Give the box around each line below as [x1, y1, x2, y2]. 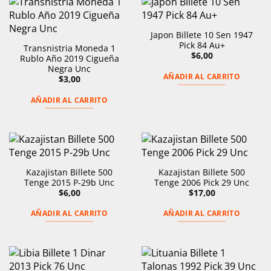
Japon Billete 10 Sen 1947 [151, 28, 253, 41]
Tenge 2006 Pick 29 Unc [154, 176, 249, 188]
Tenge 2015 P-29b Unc [24, 176, 114, 188]
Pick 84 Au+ [178, 39, 225, 51]
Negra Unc [48, 62, 91, 74]
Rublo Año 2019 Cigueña [19, 52, 119, 64]
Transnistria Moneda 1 [23, 42, 116, 54]
